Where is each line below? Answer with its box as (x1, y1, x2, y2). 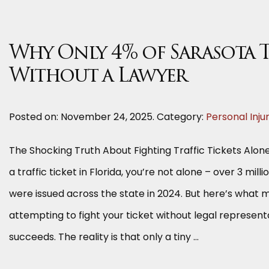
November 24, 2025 (61, 110, 153, 124)
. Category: (153, 110, 206, 124)
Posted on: (9, 110, 61, 124)
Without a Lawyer (9, 67, 187, 86)
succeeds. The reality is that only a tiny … (9, 230, 199, 244)
